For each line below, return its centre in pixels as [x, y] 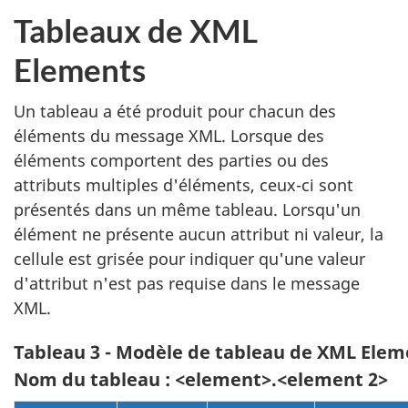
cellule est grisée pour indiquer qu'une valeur [189, 259]
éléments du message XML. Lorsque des [169, 136]
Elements [80, 69]
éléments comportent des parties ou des [171, 160]
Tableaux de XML [136, 30]
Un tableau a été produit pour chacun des [175, 111]
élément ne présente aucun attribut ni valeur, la [199, 234]
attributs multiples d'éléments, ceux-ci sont [184, 185]
